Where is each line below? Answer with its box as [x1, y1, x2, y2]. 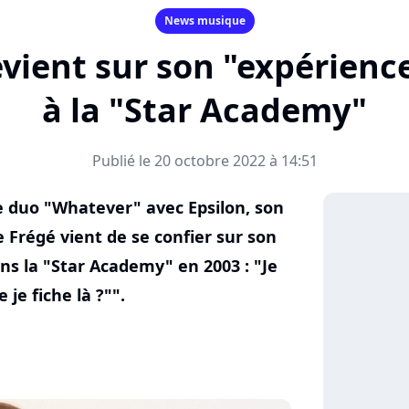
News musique [163, 13, 246, 28]
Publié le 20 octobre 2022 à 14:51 [91, 151, 318, 171]
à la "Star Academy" [42, 88, 367, 132]
